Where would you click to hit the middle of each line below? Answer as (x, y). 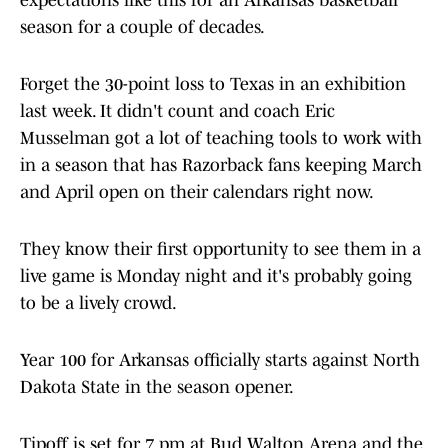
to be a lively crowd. (98, 303)
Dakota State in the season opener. (157, 387)
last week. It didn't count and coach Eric (177, 111)
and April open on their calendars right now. (197, 192)
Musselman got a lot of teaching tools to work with (221, 138)
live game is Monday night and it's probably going (216, 276)
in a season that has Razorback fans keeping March (221, 165)
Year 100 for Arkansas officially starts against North (220, 360)
